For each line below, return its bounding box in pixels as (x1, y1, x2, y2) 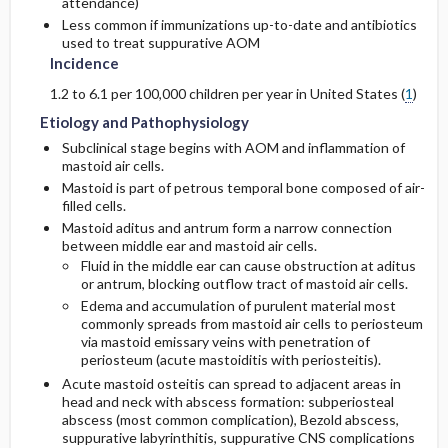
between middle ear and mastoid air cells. (61, 237, 317, 255)
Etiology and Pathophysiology (39, 113, 249, 132)
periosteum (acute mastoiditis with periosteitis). (80, 351, 381, 369)
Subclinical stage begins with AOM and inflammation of (61, 139, 405, 157)
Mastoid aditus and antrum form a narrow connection (61, 219, 392, 237)
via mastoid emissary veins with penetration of (80, 333, 370, 351)
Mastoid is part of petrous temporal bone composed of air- (61, 179, 425, 197)
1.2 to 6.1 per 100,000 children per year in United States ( (49, 85, 405, 103)
